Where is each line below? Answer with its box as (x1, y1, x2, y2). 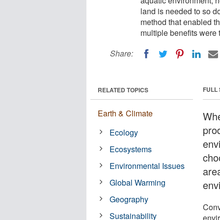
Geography (110, 193, 149, 205)
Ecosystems (110, 143, 152, 155)
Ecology (110, 126, 138, 138)
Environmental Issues (110, 160, 185, 171)
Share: (110, 48, 133, 59)
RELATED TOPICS (98, 85, 148, 94)
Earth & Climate (98, 107, 153, 119)
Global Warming (110, 176, 166, 188)
